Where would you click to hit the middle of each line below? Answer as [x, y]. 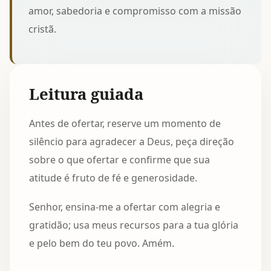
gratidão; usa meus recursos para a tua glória [134, 225]
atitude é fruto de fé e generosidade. [113, 178]
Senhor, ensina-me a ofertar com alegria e [125, 207]
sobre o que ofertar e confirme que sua [119, 159]
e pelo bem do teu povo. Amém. [102, 243]
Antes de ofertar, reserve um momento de [125, 123]
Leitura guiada [86, 94]
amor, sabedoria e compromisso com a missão [135, 11]
